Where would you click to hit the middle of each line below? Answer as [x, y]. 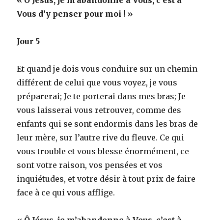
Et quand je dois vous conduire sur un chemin [107, 69]
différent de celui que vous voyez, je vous [97, 82]
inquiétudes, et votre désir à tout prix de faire [106, 179]
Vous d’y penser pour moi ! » [75, 14]
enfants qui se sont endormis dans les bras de [108, 124]
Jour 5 [28, 41]
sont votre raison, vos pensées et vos [90, 165]
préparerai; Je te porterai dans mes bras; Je [101, 96]
